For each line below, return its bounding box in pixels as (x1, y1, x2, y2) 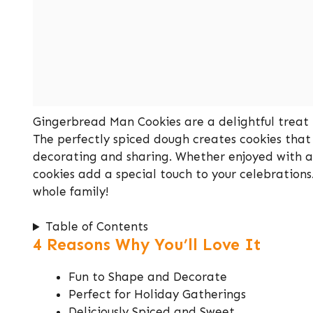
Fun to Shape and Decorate (68, 270, 227, 284)
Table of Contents (45, 219, 149, 234)
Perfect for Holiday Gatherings (68, 287, 246, 302)
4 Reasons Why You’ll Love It (33, 235, 261, 255)
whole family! (33, 184, 108, 198)
